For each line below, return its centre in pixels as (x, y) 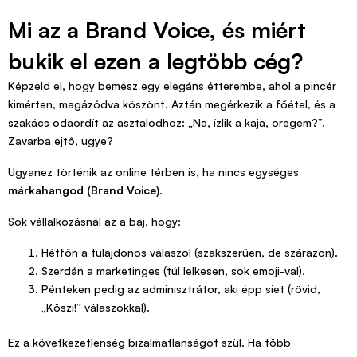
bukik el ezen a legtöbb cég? (155, 61)
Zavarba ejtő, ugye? (61, 141)
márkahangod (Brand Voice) (84, 190)
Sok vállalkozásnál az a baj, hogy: (94, 222)
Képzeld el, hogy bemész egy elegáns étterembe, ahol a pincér (172, 86)
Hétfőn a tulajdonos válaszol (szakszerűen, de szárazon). (190, 253)
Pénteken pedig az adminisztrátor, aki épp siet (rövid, (181, 289)
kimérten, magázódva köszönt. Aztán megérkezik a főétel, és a (172, 104)
